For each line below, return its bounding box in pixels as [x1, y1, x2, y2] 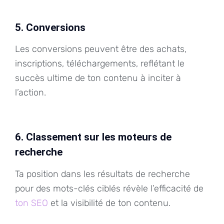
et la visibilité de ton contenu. [48, 197, 170, 209]
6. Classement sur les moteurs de [15, 131, 171, 143]
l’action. [15, 87, 46, 98]
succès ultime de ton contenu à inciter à [15, 72, 181, 84]
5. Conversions [15, 21, 85, 33]
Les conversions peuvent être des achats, [15, 43, 186, 55]
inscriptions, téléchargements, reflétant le [15, 58, 184, 69]
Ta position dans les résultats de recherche [15, 168, 190, 180]
